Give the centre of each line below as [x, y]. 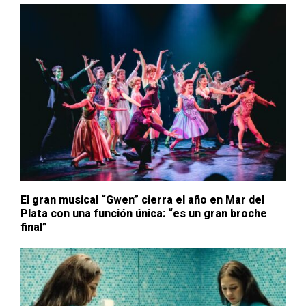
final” [34, 227]
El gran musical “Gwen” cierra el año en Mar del [142, 199]
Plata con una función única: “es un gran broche [144, 213]
